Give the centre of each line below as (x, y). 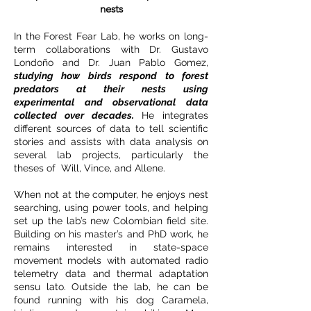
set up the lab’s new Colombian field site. (111, 221)
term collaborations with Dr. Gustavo (111, 49)
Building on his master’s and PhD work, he (111, 234)
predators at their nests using (111, 89)
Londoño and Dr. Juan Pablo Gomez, (111, 62)
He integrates (171, 115)
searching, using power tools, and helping (111, 208)
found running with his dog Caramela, (111, 300)
